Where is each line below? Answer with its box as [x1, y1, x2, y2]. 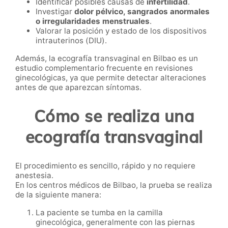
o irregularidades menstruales [36, 16, 150, 26]
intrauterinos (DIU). [36, 36, 107, 46]
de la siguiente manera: [15, 190, 101, 200]
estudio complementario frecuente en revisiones [15, 63, 193, 73]
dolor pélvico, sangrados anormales [74, 7, 210, 17]
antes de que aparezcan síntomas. [15, 82, 141, 93]
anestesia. [15, 170, 53, 181]
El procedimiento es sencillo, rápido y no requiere [15, 161, 195, 171]
